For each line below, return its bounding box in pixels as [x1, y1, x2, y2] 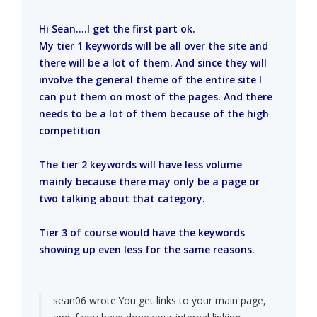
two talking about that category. [39, 192, 205, 206]
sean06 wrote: [53, 294, 118, 308]
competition [39, 124, 100, 138]
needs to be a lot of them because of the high [39, 107, 269, 121]
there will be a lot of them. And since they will [39, 56, 267, 70]
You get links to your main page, [118, 294, 266, 308]
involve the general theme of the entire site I [39, 73, 262, 87]
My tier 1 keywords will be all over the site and [39, 39, 268, 53]
